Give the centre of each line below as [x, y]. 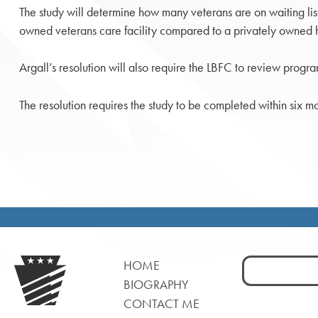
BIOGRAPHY [156, 284]
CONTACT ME [161, 303]
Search [258, 264]
